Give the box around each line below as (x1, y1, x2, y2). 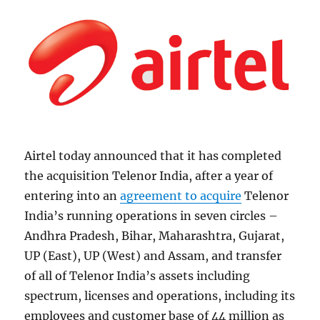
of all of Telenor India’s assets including (24, 269, 251, 284)
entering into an (24, 189, 121, 204)
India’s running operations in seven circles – (24, 209, 279, 224)
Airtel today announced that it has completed (24, 149, 282, 164)
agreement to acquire (120, 189, 242, 204)
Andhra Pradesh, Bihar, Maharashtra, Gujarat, (24, 229, 285, 244)
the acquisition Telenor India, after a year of (24, 169, 274, 184)
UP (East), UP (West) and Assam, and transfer (24, 249, 282, 264)
